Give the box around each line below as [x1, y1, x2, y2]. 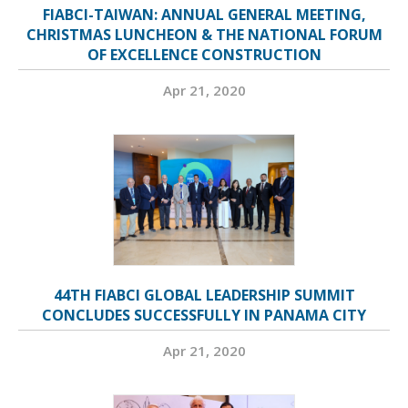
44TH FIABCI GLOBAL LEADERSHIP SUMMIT [53, 285, 355, 305]
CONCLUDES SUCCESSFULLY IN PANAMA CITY [42, 305, 366, 325]
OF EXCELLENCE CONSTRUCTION [87, 45, 321, 65]
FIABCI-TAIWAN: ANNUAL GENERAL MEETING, [42, 5, 366, 25]
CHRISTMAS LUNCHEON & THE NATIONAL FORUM [25, 25, 382, 45]
